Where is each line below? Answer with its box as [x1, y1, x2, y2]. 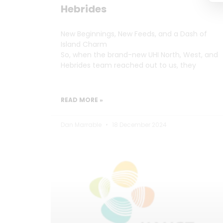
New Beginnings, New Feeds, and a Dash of [61, 28, 207, 39]
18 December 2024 [111, 120, 167, 129]
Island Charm [61, 39, 107, 49]
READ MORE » [61, 95, 103, 104]
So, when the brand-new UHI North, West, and [61, 49, 218, 60]
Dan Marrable [61, 120, 103, 129]
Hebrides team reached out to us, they [61, 60, 196, 70]
